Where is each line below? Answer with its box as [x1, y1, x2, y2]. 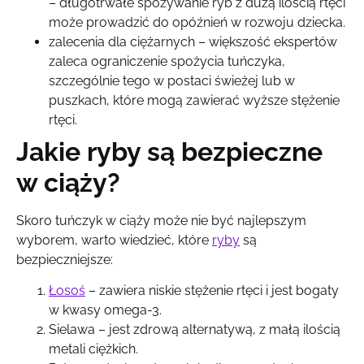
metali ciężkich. [49, 341, 138, 357]
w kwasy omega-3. [49, 302, 162, 318]
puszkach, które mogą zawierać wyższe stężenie [49, 92, 340, 108]
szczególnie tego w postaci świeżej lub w [49, 72, 295, 89]
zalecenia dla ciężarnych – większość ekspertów [49, 33, 337, 50]
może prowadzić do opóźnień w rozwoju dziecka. [49, 14, 345, 30]
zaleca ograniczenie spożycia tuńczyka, [49, 53, 285, 69]
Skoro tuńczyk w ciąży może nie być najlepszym [16, 212, 306, 228]
